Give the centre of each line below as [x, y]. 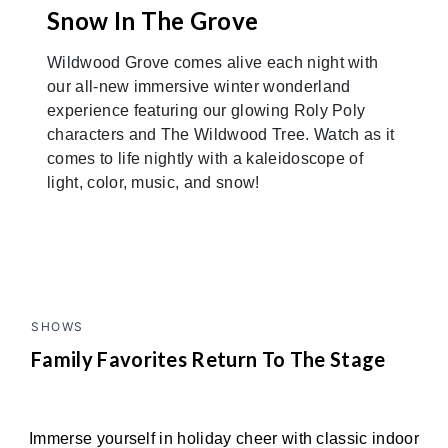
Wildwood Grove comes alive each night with [213, 62]
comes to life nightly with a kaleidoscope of [205, 158]
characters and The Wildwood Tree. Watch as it [221, 134]
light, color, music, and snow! [153, 182]
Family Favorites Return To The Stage [208, 358]
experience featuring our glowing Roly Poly [206, 110]
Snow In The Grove [153, 20]
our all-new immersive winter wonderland [199, 86]
